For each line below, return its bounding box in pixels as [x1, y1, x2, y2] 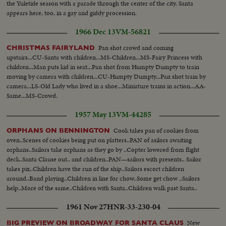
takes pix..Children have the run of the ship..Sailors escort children [7, 163, 185, 174]
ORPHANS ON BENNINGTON [7, 126, 110, 134]
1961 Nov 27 [66, 201, 107, 212]
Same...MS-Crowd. [7, 90, 58, 100]
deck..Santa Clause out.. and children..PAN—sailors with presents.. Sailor [7, 154, 202, 164]
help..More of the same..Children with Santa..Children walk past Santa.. [7, 183, 198, 193]
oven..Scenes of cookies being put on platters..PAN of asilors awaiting [7, 135, 192, 145]
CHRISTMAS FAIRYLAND [7, 43, 95, 51]
